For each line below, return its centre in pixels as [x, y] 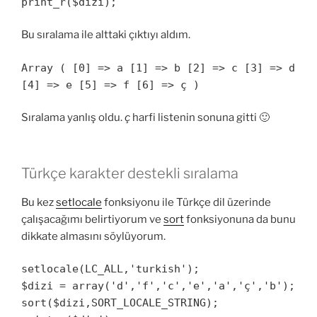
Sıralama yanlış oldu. [73, 118]
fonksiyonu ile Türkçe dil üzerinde [186, 202]
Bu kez [39, 202]
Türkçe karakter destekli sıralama [130, 173]
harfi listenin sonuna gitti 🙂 [200, 118]
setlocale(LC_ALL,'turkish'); [110, 269]
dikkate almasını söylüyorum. [93, 236]
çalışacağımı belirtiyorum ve [92, 219]
